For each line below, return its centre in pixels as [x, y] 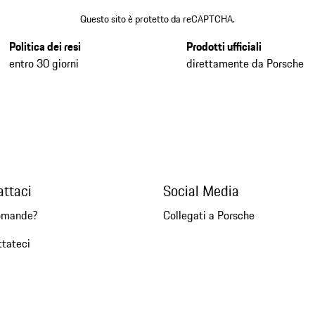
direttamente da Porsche [245, 63]
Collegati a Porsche [208, 215]
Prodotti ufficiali [224, 46]
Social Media [201, 191]
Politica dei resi [45, 46]
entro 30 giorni [44, 63]
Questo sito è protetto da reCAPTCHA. [157, 19]
